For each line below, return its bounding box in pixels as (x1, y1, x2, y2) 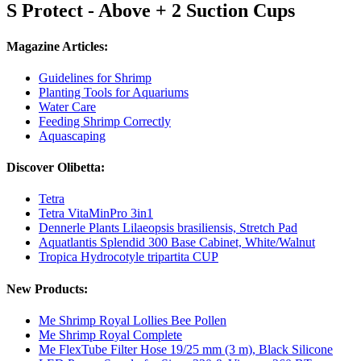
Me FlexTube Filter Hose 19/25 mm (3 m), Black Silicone (39, 342, 333, 356)
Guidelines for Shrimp (39, 70, 151, 85)
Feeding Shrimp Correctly (39, 114, 171, 128)
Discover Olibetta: (6, 160, 105, 175)
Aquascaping (39, 128, 106, 143)
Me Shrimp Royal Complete (39, 327, 182, 342)
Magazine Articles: (6, 39, 108, 53)
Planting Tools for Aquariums (39, 85, 189, 99)
